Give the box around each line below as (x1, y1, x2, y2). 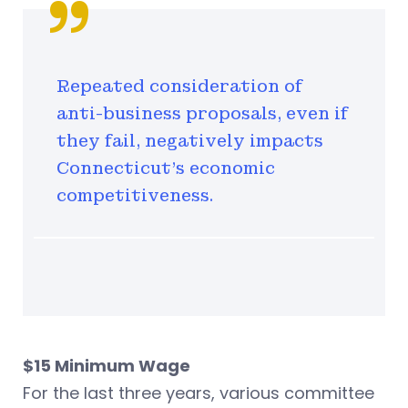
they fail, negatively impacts (56, 129, 323, 151)
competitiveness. (56, 184, 213, 206)
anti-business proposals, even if (56, 102, 348, 124)
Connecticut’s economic (56, 157, 275, 178)
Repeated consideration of (56, 75, 302, 97)
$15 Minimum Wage (23, 353, 190, 377)
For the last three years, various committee (23, 381, 374, 404)
